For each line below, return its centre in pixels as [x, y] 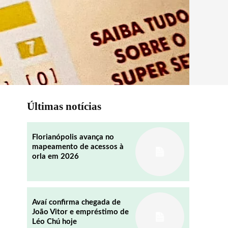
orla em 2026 [55, 156]
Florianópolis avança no [73, 137]
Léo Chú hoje [54, 221]
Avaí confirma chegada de [76, 202]
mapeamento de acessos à [78, 147]
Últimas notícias [64, 106]
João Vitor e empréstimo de [80, 212]
